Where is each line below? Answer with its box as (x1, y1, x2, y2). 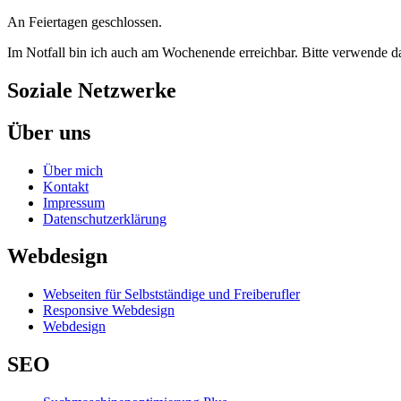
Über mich (43, 162, 103, 178)
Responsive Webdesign (43, 303, 175, 319)
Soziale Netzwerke (7, 78, 176, 102)
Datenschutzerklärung (43, 210, 166, 226)
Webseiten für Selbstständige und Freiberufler (43, 286, 300, 303)
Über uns (7, 120, 90, 144)
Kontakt (43, 178, 89, 194)
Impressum (43, 194, 105, 210)
